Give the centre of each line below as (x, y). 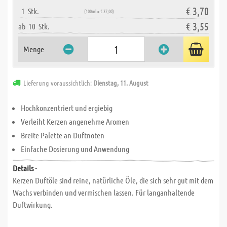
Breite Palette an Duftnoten (63, 135)
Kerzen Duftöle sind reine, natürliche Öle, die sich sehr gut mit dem (113, 180)
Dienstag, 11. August (121, 83)
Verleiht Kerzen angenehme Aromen (75, 121)
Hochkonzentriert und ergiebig (67, 108)
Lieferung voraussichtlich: (58, 83)
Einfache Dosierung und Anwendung (75, 149)
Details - (25, 168)
